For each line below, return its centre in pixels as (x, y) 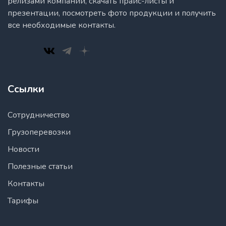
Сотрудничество (39, 115)
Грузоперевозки (39, 132)
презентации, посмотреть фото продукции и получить (112, 13)
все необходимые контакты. (62, 25)
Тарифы (23, 201)
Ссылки (26, 89)
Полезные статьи (40, 166)
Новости (23, 149)
